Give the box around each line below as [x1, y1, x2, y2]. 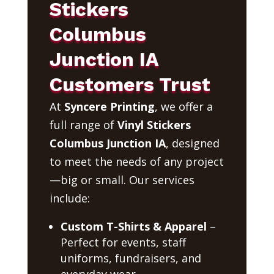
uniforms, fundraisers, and [60, 250, 201, 265]
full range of [49, 117, 117, 132]
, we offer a [154, 98, 213, 114]
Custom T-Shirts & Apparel [60, 218, 207, 234]
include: [49, 190, 90, 206]
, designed [165, 135, 220, 150]
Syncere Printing [64, 98, 155, 114]
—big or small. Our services [49, 172, 194, 187]
